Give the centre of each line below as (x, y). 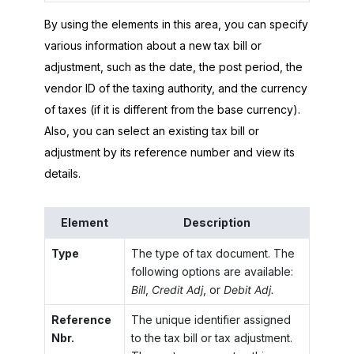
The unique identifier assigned (211, 319)
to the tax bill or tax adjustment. (211, 337)
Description (217, 222)
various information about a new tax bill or (153, 45)
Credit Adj (177, 289)
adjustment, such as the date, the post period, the (173, 66)
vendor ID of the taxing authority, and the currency (176, 88)
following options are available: (212, 271)
